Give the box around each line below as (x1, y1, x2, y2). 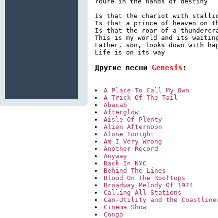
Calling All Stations (104, 189, 182, 197)
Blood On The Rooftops (104, 174, 185, 182)
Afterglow (104, 109, 139, 116)
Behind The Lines (104, 167, 166, 175)
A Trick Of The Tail (104, 94, 178, 102)
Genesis (152, 63, 182, 72)
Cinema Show (104, 203, 146, 211)
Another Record (104, 145, 158, 153)
